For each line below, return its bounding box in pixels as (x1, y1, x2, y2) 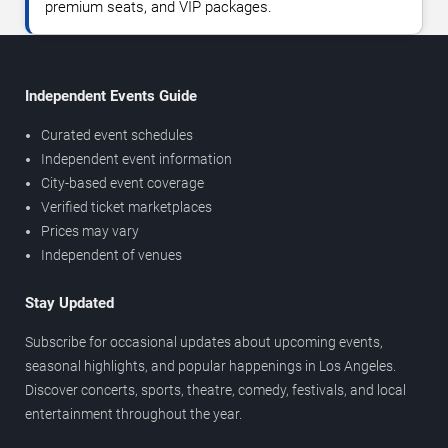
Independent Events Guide (25, 86, 197, 105)
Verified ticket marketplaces (41, 198, 212, 215)
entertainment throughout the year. (25, 405, 242, 422)
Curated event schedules (41, 126, 193, 143)
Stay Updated (25, 293, 114, 312)
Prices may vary (41, 222, 139, 239)
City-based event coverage (41, 174, 204, 191)
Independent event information (41, 150, 232, 167)
